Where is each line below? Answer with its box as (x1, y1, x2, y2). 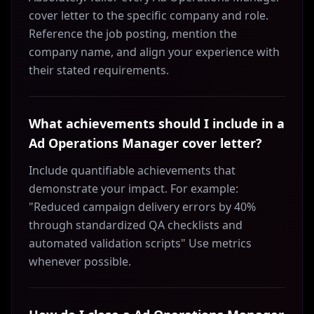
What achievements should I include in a (29, 115, 285, 132)
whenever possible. (29, 254, 131, 269)
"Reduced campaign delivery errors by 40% (29, 199, 256, 214)
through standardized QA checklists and (29, 217, 243, 233)
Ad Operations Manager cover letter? (29, 135, 262, 151)
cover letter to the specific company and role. (29, 8, 268, 23)
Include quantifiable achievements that (29, 163, 235, 178)
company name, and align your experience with (29, 44, 280, 60)
